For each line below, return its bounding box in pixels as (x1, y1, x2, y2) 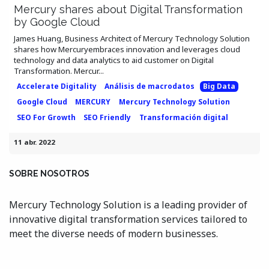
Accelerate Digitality (16, 80, 97, 91)
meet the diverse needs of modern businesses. (9, 226, 218, 240)
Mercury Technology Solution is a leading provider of (9, 198, 247, 211)
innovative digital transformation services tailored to (9, 212, 247, 226)
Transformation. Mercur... (14, 65, 104, 76)
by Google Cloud (14, 15, 100, 28)
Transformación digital (139, 112, 228, 122)
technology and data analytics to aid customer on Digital (14, 54, 214, 65)
